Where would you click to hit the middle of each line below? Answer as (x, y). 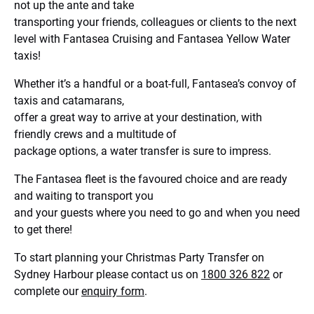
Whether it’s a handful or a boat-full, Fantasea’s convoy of (155, 84)
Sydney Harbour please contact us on (108, 274)
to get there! (43, 230)
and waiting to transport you (84, 196)
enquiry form (113, 291)
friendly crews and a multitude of (95, 134)
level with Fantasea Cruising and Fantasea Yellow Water (152, 39)
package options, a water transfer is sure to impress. (143, 151)
